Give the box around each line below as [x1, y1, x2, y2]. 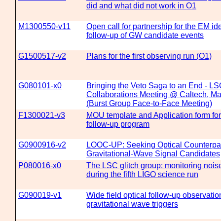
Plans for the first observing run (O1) [86, 52, 212, 60]
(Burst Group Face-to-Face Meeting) [86, 99, 212, 108]
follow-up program [86, 120, 149, 128]
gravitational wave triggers [86, 200, 178, 208]
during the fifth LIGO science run [86, 170, 198, 179]
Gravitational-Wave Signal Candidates [86, 149, 220, 158]
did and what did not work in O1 [86, 1, 196, 10]
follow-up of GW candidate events [86, 31, 204, 39]
